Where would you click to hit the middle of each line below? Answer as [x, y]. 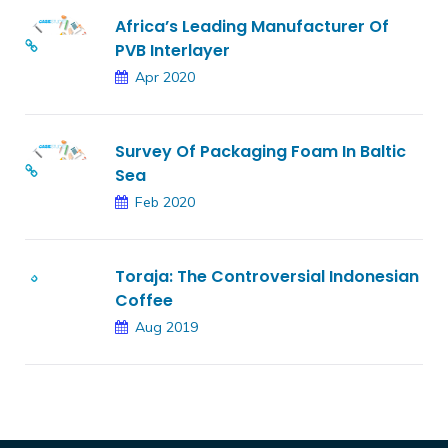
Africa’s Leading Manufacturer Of [252, 27]
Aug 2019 [166, 327]
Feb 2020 [165, 202]
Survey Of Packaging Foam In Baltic [260, 152]
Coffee [144, 301]
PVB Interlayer [172, 51]
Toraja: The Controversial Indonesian [267, 277]
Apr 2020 [165, 77]
